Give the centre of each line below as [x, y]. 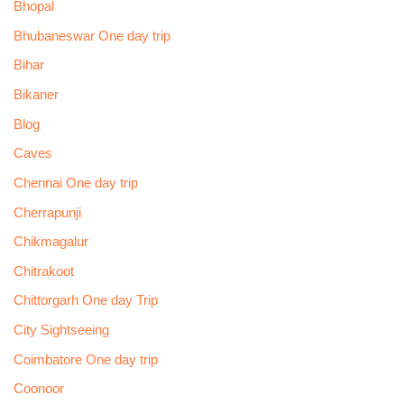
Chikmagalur [50, 242]
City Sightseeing [61, 331]
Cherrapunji [47, 212]
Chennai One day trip [75, 183]
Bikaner [36, 94]
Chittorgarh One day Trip [85, 301]
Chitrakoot [43, 271]
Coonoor [38, 389]
